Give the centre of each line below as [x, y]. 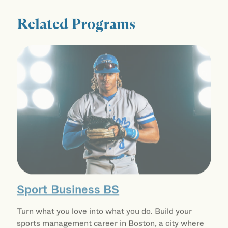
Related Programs [76, 21]
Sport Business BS [68, 184]
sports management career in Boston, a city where [111, 217]
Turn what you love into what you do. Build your [105, 205]
